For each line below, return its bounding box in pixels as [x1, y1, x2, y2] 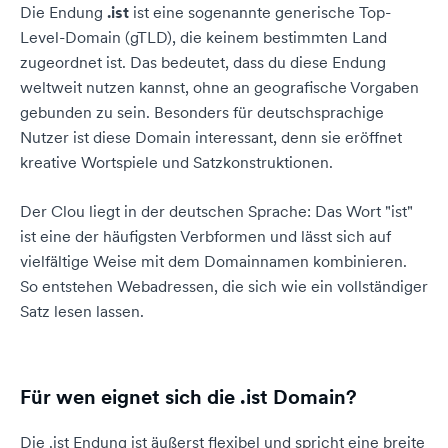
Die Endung [20, 2, 107, 22]
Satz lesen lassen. [20, 301, 144, 321]
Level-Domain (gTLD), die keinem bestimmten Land [20, 27, 387, 47]
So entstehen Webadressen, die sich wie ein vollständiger [20, 276, 428, 296]
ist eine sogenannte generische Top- [129, 2, 391, 22]
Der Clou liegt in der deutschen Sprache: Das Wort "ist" [20, 201, 413, 221]
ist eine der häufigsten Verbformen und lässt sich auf [20, 226, 391, 246]
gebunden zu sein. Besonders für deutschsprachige [20, 102, 384, 122]
